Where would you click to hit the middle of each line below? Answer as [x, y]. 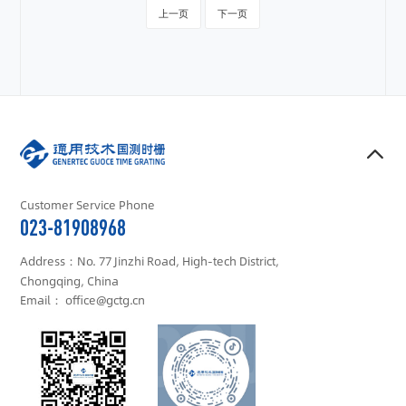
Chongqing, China [70, 280]
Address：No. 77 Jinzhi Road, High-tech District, [150, 261]
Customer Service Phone [88, 204]
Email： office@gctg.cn [83, 300]
